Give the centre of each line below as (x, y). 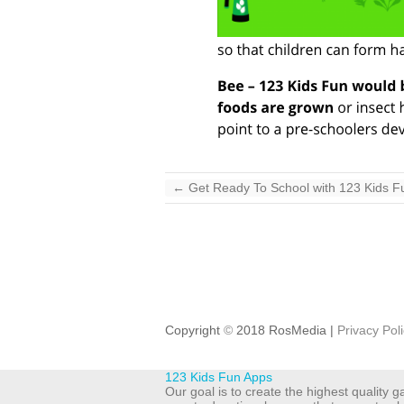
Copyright (194, 331)
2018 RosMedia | (285, 331)
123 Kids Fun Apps (219, 377)
